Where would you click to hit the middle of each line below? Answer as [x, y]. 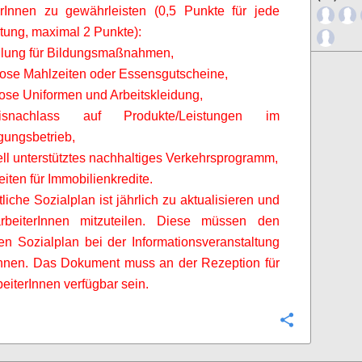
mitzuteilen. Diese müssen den [175, 221]
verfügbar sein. [105, 284]
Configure [330, 321]
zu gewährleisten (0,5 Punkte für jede [158, 11]
